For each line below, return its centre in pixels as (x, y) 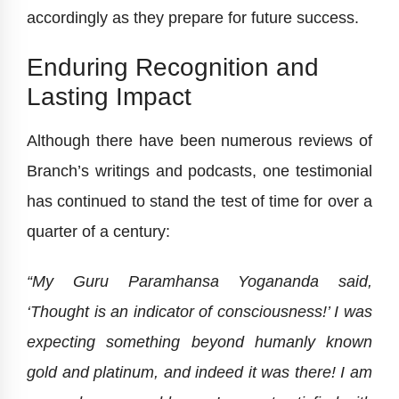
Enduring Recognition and (173, 68)
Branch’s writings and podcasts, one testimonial (199, 171)
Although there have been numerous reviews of (199, 141)
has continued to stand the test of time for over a (199, 202)
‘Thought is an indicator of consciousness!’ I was (199, 312)
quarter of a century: (98, 232)
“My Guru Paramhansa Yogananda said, (199, 282)
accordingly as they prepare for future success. (193, 18)
